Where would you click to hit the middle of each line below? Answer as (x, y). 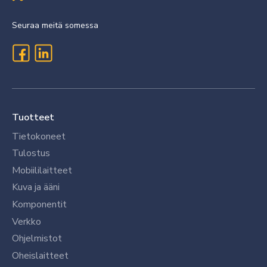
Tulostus (31, 153)
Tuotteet (33, 117)
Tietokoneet (39, 136)
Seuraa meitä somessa (55, 25)
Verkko (27, 221)
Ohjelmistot (37, 239)
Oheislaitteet (40, 255)
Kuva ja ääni (36, 187)
